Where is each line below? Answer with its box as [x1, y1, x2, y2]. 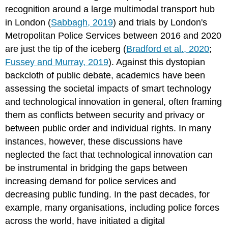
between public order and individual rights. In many [5, 123, 212, 133]
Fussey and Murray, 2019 [5, 56, 109, 67]
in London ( [5, 17, 51, 27]
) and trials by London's [113, 17, 208, 27]
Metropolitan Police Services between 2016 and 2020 [5, 30, 222, 41]
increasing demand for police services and [5, 176, 177, 186]
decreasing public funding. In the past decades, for [5, 189, 210, 199]
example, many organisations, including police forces [5, 202, 220, 213]
